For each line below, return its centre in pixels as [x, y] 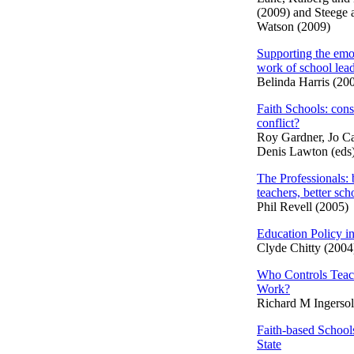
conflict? [278, 123]
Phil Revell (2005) [303, 207]
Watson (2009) [294, 26]
